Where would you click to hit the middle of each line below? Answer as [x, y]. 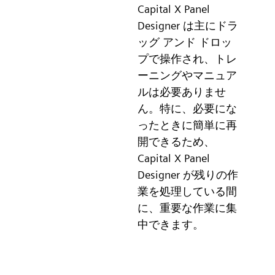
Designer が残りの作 [188, 174]
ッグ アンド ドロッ [185, 42]
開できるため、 [176, 141]
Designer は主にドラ [188, 25]
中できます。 [171, 224]
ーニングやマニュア [187, 75]
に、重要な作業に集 [187, 207]
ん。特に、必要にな [187, 108]
